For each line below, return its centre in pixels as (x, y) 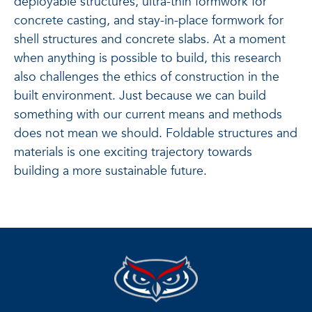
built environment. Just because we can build (140, 95)
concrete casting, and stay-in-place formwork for (149, 20)
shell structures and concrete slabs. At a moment (150, 39)
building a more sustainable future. (112, 171)
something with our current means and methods (148, 114)
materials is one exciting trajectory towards (133, 152)
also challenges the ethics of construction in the (147, 77)
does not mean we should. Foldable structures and (156, 133)
